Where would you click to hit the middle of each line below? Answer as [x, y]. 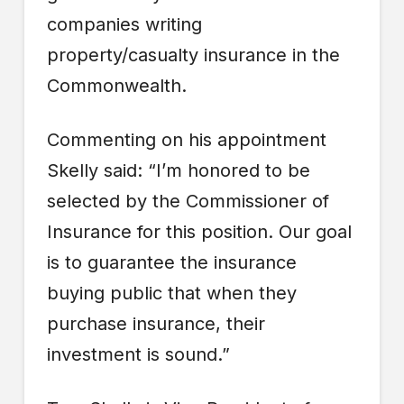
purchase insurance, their [156, 324]
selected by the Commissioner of [188, 202]
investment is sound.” [138, 355]
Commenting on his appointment [186, 140]
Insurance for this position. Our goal [199, 232]
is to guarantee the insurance [171, 263]
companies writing [124, 24]
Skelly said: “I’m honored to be [178, 171]
